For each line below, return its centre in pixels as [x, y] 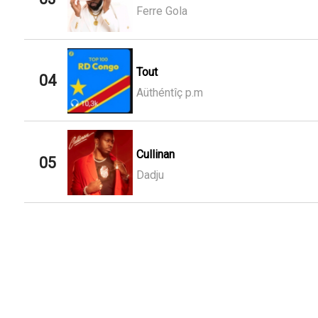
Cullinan [155, 154]
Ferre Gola [161, 11]
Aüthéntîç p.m [169, 93]
